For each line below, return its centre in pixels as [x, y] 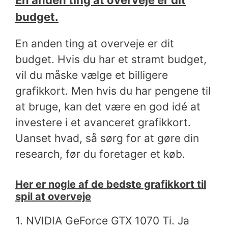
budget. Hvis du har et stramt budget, [111, 59]
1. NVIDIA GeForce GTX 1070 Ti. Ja [102, 220]
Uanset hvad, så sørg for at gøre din [107, 138]
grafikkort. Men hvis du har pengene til [113, 91]
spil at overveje [53, 196]
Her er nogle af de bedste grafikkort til [111, 184]
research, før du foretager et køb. [100, 154]
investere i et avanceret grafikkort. [103, 122]
